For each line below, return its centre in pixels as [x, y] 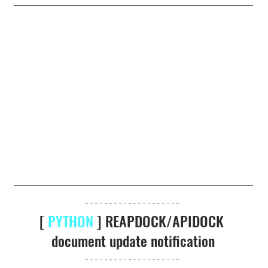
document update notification [133, 241]
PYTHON [70, 221]
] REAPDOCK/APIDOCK [160, 221]
